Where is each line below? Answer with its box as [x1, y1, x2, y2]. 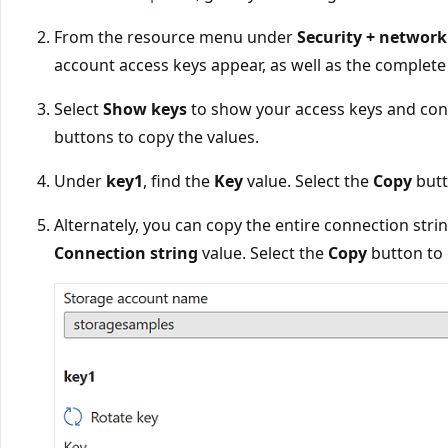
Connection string [54, 241, 198, 264]
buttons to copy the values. [54, 125, 259, 148]
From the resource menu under [54, 25, 297, 48]
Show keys [103, 97, 187, 120]
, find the [143, 169, 214, 192]
